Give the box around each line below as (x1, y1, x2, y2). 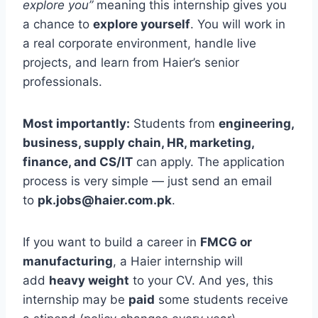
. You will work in (190, 17, 285, 32)
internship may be (23, 292, 128, 307)
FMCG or (200, 235, 252, 250)
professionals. (23, 75, 102, 89)
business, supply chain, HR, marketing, (23, 136, 254, 150)
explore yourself (93, 17, 190, 32)
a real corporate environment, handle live (23, 36, 256, 51)
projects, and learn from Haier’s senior (23, 55, 239, 70)
